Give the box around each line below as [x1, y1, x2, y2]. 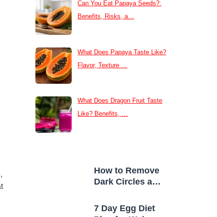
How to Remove [94, 166, 160, 176]
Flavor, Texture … [77, 61, 128, 69]
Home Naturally [94, 188, 158, 198]
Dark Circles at [94, 177, 155, 187]
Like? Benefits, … [77, 110, 128, 118]
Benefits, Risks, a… [77, 12, 135, 20]
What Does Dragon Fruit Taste [77, 97, 163, 105]
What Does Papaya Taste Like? [77, 48, 167, 56]
